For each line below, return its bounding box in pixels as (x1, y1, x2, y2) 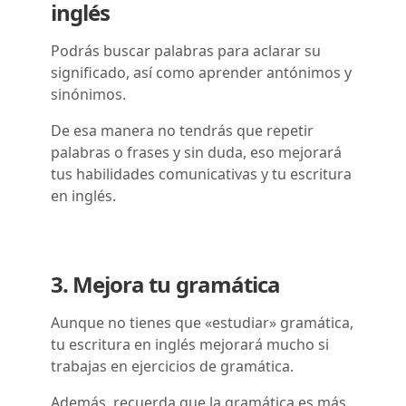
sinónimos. (51, 83, 126, 104)
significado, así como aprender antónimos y (51, 62, 352, 82)
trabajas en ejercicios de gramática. (51, 355, 294, 376)
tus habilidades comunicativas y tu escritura (51, 163, 352, 184)
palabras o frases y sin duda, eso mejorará (51, 141, 342, 162)
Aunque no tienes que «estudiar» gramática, (51, 312, 353, 333)
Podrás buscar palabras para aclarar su (51, 40, 321, 61)
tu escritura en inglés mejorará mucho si (51, 333, 329, 354)
